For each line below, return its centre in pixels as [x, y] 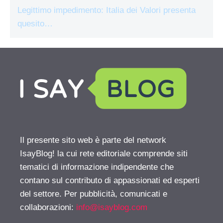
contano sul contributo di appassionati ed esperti [110, 181]
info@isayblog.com [112, 208]
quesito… [35, 24]
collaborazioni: [48, 208]
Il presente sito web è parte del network [93, 140]
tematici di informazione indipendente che [97, 167]
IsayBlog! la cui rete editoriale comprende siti [104, 154]
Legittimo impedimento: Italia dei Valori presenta [107, 10]
